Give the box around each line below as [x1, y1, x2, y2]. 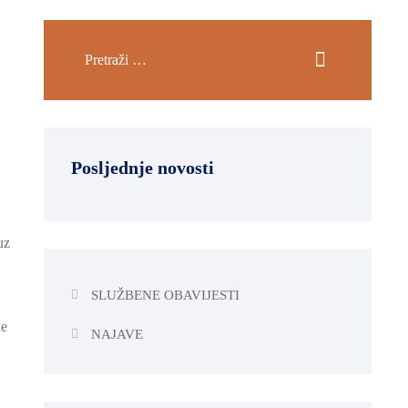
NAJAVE [90, 327, 143, 342]
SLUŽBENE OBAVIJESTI [90, 288, 240, 303]
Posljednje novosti [71, 157, 214, 178]
